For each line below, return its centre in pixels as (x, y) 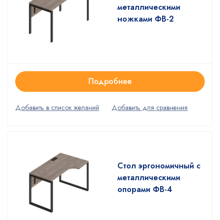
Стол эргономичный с (159, 165)
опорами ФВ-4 (145, 189)
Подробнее (110, 81)
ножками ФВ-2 (146, 19)
